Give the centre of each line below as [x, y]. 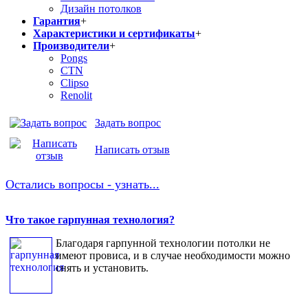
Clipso [75, 83]
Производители [71, 46]
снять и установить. [102, 268]
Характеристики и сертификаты [114, 34]
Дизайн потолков [101, 9]
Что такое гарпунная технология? [90, 220]
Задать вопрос [128, 123]
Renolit [76, 96]
